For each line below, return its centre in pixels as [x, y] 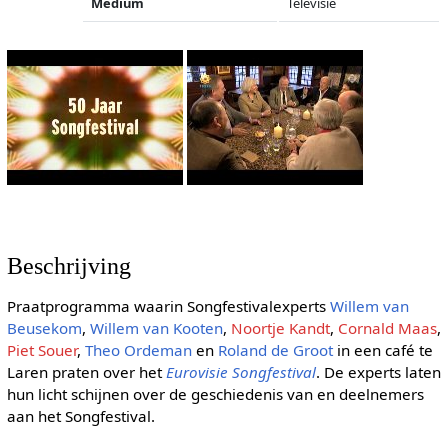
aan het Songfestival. [80, 415]
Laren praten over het [86, 371]
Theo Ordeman [138, 349]
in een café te [382, 349]
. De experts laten [378, 371]
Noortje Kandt [280, 327]
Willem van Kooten [156, 327]
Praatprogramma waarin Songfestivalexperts [168, 305]
